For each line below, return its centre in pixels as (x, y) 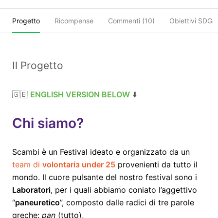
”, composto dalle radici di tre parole (127, 202)
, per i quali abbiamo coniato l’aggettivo (124, 190)
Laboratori (31, 190)
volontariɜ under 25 (79, 164)
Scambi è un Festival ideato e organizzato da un (101, 152)
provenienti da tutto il (156, 164)
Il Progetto (38, 65)
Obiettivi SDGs (192, 20)
